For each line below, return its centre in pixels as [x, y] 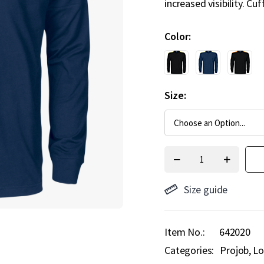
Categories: [189, 250]
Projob [235, 250]
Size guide [206, 189]
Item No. [184, 232]
